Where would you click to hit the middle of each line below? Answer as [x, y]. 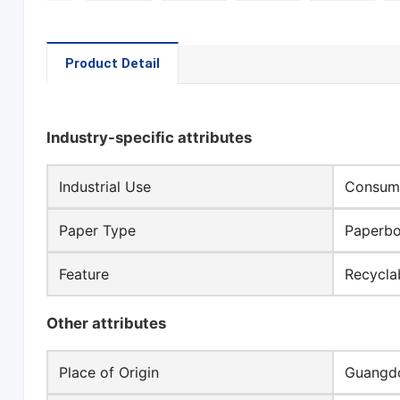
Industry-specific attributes [150, 138]
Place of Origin [109, 373]
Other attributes [107, 324]
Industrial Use [105, 187]
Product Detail [113, 64]
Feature [84, 275]
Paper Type [98, 231]
